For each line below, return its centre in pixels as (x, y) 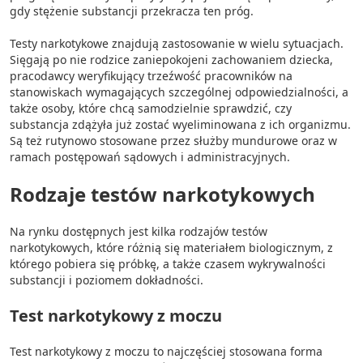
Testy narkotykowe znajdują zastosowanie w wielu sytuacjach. (177, 43)
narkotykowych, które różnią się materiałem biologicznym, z (171, 248)
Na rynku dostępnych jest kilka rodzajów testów (139, 231)
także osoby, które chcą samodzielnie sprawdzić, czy (151, 108)
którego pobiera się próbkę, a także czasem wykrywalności (168, 264)
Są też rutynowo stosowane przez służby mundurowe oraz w (173, 141)
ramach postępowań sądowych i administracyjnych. (150, 157)
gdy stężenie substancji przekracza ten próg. (132, 11)
